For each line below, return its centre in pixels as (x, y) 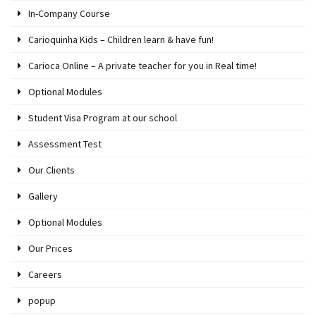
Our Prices (50, 248)
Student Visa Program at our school (103, 117)
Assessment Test (65, 144)
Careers (45, 274)
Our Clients (51, 170)
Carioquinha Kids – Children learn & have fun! (121, 39)
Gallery (43, 196)
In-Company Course (69, 13)
